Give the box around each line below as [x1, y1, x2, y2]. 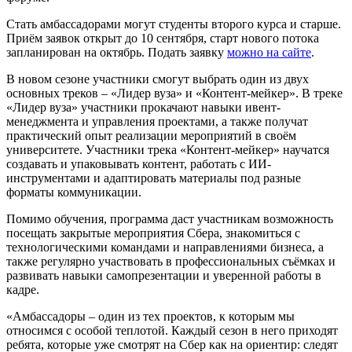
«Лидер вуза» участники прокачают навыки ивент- [6, 101, 280, 114]
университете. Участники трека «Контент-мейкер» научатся [6, 143, 329, 156]
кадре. [6, 283, 39, 296]
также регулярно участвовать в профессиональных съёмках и [6, 255, 335, 268]
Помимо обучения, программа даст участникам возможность [6, 212, 333, 225]
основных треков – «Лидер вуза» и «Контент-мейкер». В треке [6, 86, 343, 100]
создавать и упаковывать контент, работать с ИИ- [6, 157, 271, 170]
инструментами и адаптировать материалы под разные [6, 171, 301, 185]
